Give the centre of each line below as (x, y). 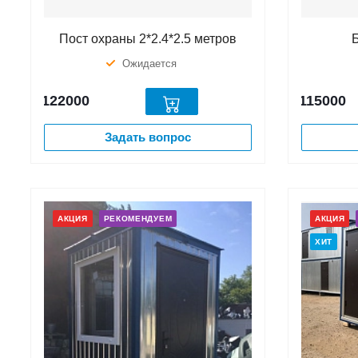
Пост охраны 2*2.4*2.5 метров (147, 38)
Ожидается (150, 63)
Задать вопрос (147, 137)
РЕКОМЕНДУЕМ (138, 218)
